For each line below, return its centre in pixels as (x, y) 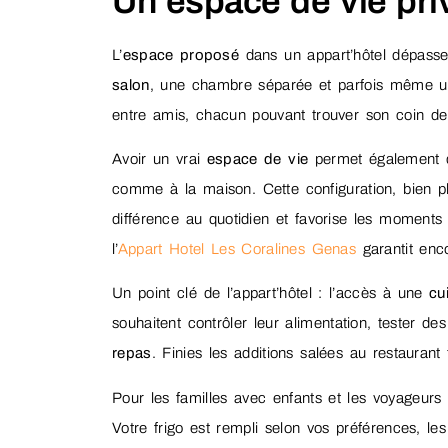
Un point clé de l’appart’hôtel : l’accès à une (270, 293)
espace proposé (181, 54)
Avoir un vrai (159, 159)
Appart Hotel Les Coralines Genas (237, 249)
